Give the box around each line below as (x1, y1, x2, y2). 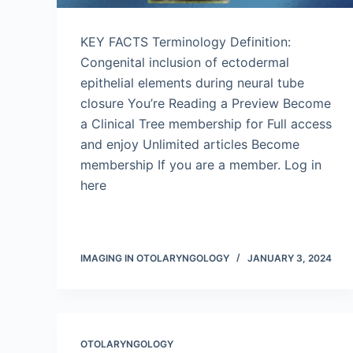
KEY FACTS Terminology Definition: (80, 34, 291, 50)
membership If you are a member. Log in (80, 157, 321, 173)
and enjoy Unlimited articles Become (80, 136, 299, 152)
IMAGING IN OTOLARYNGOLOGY (80, 252, 229, 264)
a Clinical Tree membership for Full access (80, 116, 332, 132)
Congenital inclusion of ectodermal (80, 54, 289, 70)
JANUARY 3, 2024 (247, 252, 332, 264)
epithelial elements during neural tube (80, 75, 304, 91)
